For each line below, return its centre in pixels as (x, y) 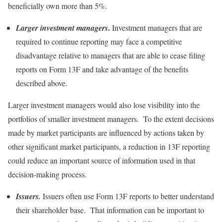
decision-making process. (47, 174)
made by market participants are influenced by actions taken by (106, 133)
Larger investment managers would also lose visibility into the (104, 105)
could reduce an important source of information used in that (102, 161)
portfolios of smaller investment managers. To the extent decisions (111, 119)
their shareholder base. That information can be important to (110, 210)
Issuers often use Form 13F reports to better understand (127, 196)
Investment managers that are (156, 28)
